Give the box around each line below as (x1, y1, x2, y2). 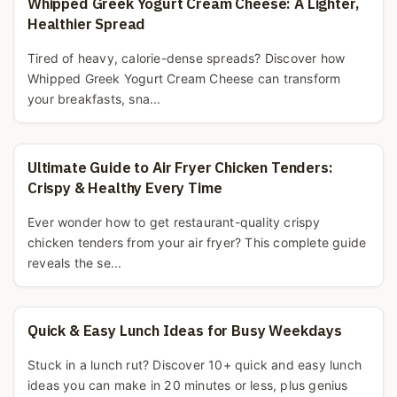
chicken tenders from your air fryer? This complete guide (27, 234, 367, 250)
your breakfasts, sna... (27, 91, 161, 107)
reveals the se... (27, 254, 122, 270)
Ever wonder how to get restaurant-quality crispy (27, 214, 321, 230)
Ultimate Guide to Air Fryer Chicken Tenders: (27, 157, 333, 177)
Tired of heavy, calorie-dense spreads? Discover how (27, 51, 346, 66)
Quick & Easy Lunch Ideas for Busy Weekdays (27, 321, 342, 341)
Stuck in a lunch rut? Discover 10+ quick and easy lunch (27, 357, 362, 373)
